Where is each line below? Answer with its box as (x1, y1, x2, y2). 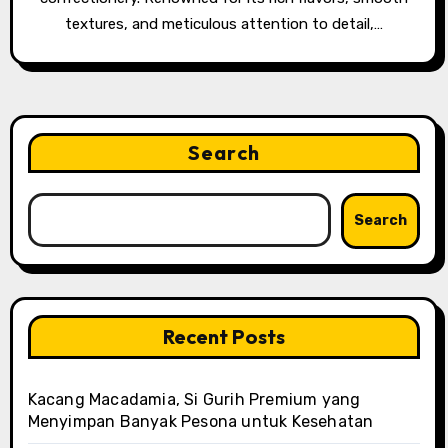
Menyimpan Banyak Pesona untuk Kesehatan (27, 411, 374, 431)
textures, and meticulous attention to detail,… (65, 14, 383, 33)
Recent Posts (163, 323, 285, 349)
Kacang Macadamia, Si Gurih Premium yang (27, 389, 361, 409)
